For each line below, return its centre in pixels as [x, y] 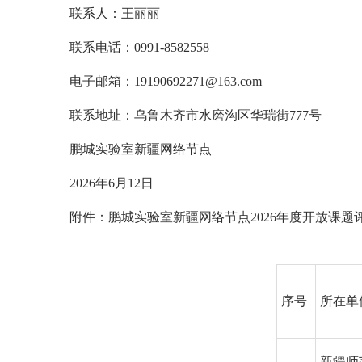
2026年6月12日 [111, 183]
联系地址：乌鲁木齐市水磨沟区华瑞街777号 [195, 115]
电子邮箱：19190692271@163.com [165, 81]
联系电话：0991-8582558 [139, 47]
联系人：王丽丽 [114, 13]
